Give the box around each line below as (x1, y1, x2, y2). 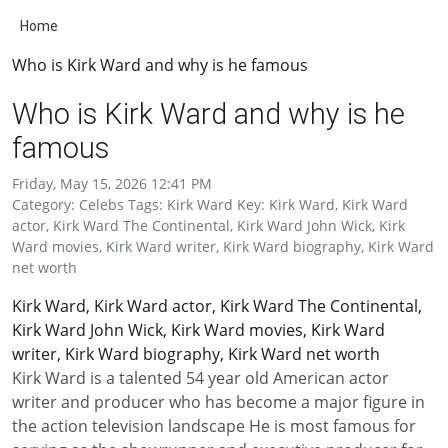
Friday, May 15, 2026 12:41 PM (12, 174, 212, 193)
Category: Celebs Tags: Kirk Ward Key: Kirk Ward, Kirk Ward (12, 195, 408, 214)
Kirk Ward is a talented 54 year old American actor (12, 367, 389, 389)
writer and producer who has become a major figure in (12, 391, 425, 413)
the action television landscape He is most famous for (12, 415, 416, 437)
